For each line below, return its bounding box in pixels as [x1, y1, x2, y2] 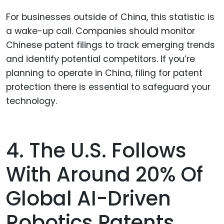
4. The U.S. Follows [6, 136, 186, 164]
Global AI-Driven [6, 184, 171, 212]
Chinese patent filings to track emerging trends [6, 39, 215, 51]
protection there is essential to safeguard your [6, 81, 210, 93]
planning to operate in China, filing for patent [6, 67, 202, 79]
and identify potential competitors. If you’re [6, 53, 195, 65]
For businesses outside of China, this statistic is [6, 11, 214, 23]
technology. [6, 95, 57, 107]
